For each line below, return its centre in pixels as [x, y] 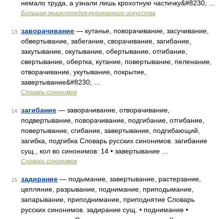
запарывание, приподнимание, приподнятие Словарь [108, 199]
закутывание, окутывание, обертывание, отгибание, [104, 51]
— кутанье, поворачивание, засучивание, [142, 31]
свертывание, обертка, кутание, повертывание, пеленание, [116, 62]
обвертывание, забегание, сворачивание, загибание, [106, 41]
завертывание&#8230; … [61, 82]
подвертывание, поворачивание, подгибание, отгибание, [113, 120]
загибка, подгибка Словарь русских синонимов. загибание [114, 141]
